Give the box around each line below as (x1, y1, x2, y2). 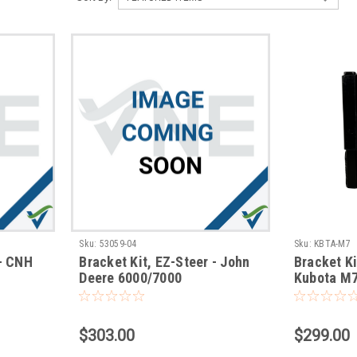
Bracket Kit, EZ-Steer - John (79, 253, 250, 271)
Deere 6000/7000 (79, 269, 182, 287)
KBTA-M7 (314, 238, 351, 250)
